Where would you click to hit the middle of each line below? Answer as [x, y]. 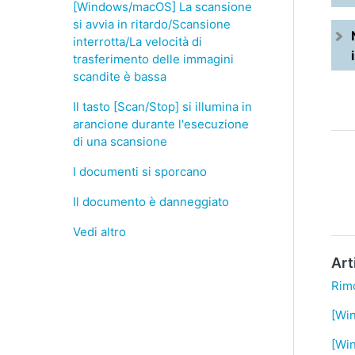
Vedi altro [99, 232]
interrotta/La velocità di [137, 42]
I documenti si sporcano [140, 172]
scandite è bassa [120, 76]
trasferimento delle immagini [153, 59]
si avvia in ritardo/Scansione [152, 24]
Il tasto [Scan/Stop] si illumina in [162, 107]
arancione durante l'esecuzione [161, 124]
